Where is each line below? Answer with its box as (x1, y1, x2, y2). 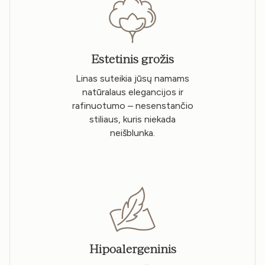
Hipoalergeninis (89, 241, 176, 256)
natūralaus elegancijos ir (82, 86, 183, 98)
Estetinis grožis (91, 51, 174, 66)
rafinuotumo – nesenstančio (72, 100, 193, 112)
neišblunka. (110, 127, 155, 139)
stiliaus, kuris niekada (89, 114, 176, 125)
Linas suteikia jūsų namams (76, 73, 189, 85)
